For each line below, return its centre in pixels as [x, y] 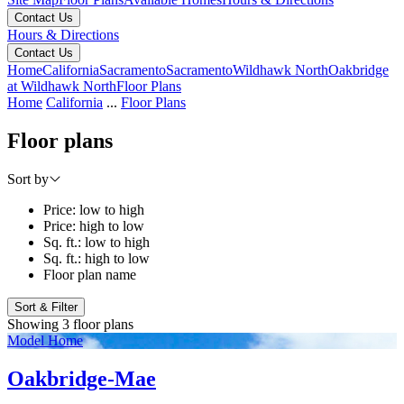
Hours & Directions [63, 35]
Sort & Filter [46, 307]
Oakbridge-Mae [82, 378]
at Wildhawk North [62, 86]
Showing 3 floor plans [70, 324]
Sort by [28, 179]
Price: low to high [94, 209]
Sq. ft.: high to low [96, 258]
